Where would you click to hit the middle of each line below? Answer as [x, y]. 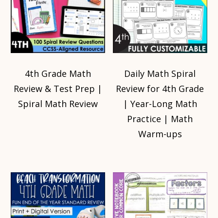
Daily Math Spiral [160, 74]
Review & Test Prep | [58, 89]
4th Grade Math [58, 74]
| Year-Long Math [160, 104]
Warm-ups [160, 134]
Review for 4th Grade [160, 89]
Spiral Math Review [58, 104]
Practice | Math [160, 119]
